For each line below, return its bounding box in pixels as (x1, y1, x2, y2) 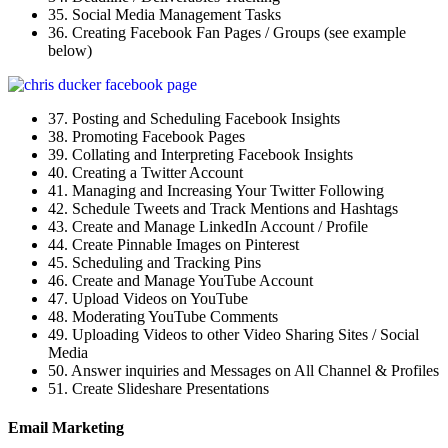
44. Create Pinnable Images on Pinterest (48, 235, 299, 253)
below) (48, 41, 92, 59)
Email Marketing (8, 419, 124, 437)
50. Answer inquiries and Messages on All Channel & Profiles (48, 361, 439, 379)
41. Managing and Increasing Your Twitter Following (48, 181, 384, 199)
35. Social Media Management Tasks (48, 5, 281, 23)
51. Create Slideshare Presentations (48, 379, 269, 397)
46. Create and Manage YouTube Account (48, 271, 313, 289)
